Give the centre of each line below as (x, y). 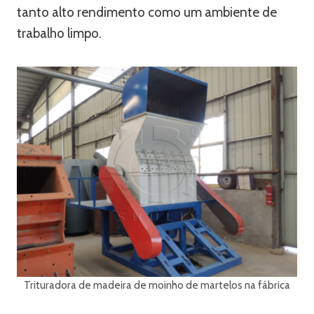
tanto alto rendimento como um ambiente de (147, 12)
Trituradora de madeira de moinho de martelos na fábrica (157, 285)
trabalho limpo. (59, 33)
